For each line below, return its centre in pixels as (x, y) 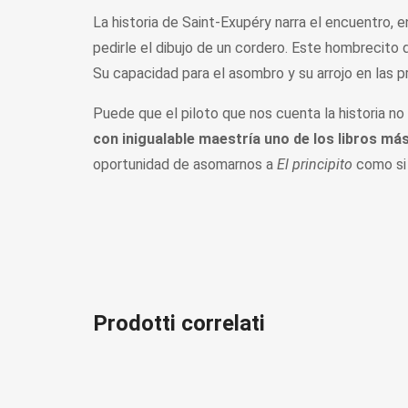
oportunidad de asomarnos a (185, 165)
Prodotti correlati (179, 324)
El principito (315, 165)
